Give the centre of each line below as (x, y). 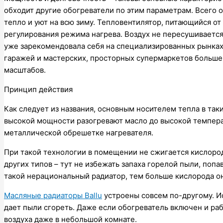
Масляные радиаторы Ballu (53, 195)
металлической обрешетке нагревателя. (79, 132)
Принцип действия (38, 89)
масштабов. (25, 70)
